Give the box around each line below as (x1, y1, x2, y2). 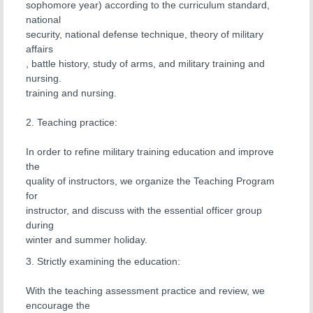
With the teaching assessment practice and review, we (26, 285, 265, 296)
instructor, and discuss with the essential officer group (26, 205, 262, 216)
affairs (26, 43, 53, 54)
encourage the (26, 300, 90, 311)
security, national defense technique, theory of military (26, 29, 263, 40)
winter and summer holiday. (26, 234, 147, 245)
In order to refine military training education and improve (26, 146, 274, 157)
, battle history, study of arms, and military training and (26, 58, 265, 69)
